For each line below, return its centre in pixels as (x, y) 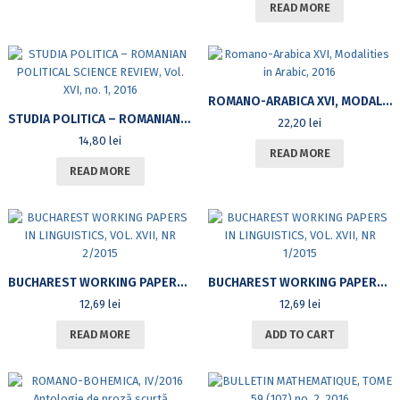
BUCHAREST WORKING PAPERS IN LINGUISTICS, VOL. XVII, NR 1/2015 (381, 283)
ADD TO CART (300, 335)
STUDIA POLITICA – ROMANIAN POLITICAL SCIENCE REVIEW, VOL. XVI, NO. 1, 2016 (185, 120)
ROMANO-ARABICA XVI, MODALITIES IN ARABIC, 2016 (387, 102)
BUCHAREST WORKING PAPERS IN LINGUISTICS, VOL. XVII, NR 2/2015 (181, 283)
